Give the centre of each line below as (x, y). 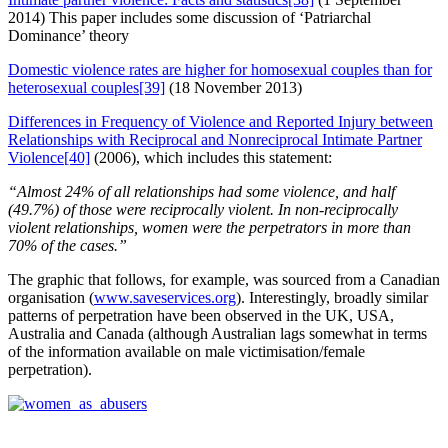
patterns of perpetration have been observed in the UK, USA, (201, 316)
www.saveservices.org (165, 298)
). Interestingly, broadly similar (332, 298)
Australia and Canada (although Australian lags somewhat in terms (217, 334)
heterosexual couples (73, 88)
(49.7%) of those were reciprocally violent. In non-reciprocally (203, 210)
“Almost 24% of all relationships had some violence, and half (201, 192)
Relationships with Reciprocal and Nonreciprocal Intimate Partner (215, 140)
